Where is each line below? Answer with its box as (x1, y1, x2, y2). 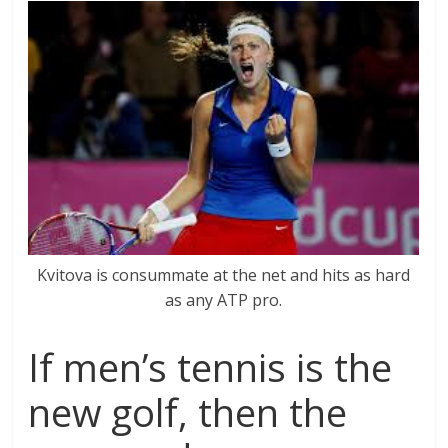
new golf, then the (28, 386, 348, 438)
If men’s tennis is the (28, 341, 393, 393)
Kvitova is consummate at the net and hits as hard (37, 264, 411, 286)
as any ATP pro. (165, 289, 283, 311)
